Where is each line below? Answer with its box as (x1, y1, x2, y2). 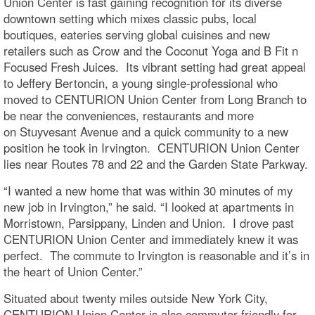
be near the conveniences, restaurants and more (4, 106, 254, 124)
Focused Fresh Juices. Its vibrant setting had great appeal (4, 58, 306, 75)
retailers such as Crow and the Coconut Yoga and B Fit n (4, 41, 298, 59)
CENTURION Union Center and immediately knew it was (4, 230, 298, 247)
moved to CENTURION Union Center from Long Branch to (4, 90, 307, 108)
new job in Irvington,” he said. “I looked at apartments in (4, 198, 294, 215)
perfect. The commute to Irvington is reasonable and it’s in (4, 246, 309, 264)
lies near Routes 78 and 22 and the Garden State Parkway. (4, 155, 308, 172)
